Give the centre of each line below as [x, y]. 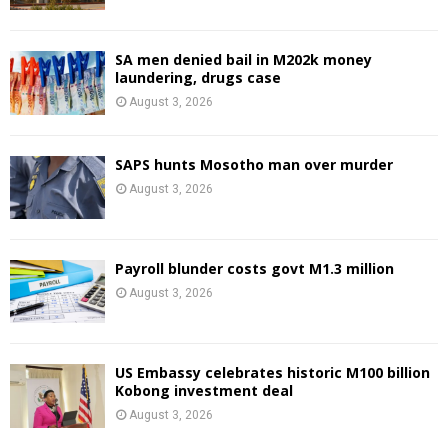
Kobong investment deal [204, 391]
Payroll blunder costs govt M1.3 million [254, 268]
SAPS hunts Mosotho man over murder [254, 164]
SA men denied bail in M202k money [243, 60]
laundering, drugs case [198, 78]
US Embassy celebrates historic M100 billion [272, 373]
